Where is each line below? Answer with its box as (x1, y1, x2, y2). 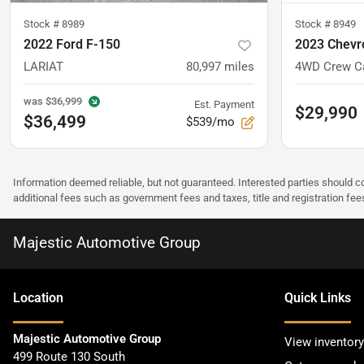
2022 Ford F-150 (24, 37, 120, 53)
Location (13, 290, 63, 306)
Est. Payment (194, 98, 254, 111)
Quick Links (284, 290, 351, 306)
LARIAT (24, 59, 63, 75)
